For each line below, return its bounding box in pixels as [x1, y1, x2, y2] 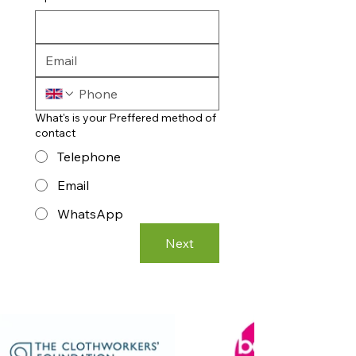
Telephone [57, 149, 121, 164]
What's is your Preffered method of [35, 110, 216, 125]
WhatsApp [57, 206, 123, 222]
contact [35, 126, 75, 140]
